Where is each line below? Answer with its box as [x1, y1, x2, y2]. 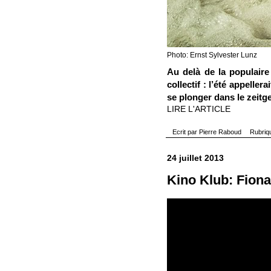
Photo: [167, 50, 190, 59]
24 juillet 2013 [167, 152, 224, 163]
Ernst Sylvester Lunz [190, 50, 257, 59]
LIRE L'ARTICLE [167, 103, 230, 114]
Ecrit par [172, 128, 200, 135]
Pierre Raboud [199, 128, 242, 135]
